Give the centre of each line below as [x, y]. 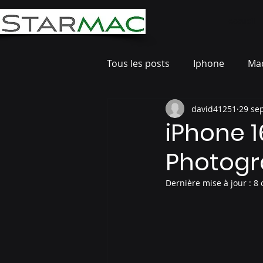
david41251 [214, 109]
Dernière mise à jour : [210, 183]
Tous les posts [138, 63]
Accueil [242, 21]
